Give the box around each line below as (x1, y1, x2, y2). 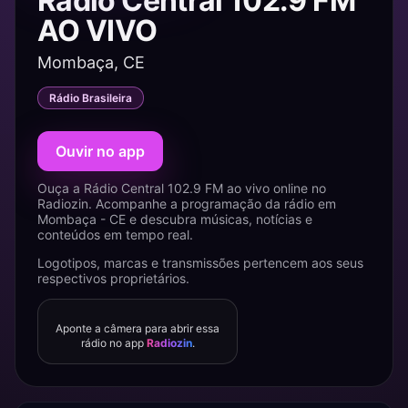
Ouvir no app (56, 142, 145, 160)
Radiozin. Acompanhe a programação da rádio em (37, 196, 336, 211)
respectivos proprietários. (37, 270, 189, 286)
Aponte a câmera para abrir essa (56, 321, 219, 335)
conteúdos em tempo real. (37, 227, 193, 242)
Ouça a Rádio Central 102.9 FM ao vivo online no (37, 180, 326, 196)
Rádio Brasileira (49, 91, 132, 105)
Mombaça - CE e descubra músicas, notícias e (37, 211, 312, 227)
